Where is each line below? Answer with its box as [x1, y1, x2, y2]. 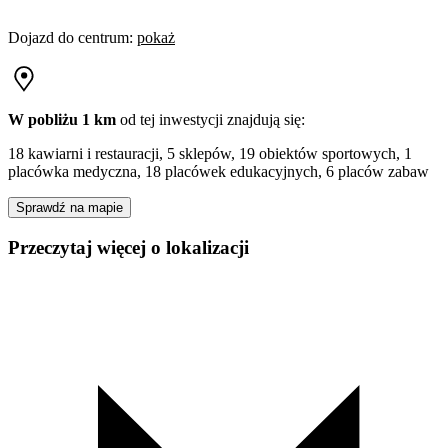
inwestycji [159, 110, 223, 128]
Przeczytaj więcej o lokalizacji [8, 236, 249, 258]
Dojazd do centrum [8, 28, 129, 46]
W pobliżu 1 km [8, 110, 116, 128]
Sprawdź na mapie [16, 199, 123, 215]
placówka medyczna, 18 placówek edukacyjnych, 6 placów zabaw [8, 162, 429, 180]
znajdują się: [223, 110, 305, 128]
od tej [116, 110, 159, 128]
